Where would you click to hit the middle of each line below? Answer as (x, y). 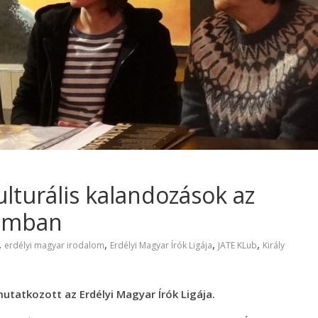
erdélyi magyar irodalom (54, 245)
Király (274, 245)
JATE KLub (237, 245)
